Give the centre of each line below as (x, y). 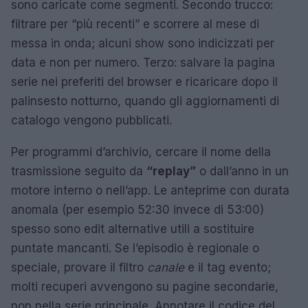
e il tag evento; (228, 267)
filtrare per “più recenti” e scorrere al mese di (135, 24)
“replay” (171, 171)
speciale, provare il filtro (79, 267)
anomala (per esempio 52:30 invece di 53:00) (137, 210)
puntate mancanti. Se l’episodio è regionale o (135, 248)
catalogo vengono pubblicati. (91, 120)
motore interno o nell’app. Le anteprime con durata (150, 190)
